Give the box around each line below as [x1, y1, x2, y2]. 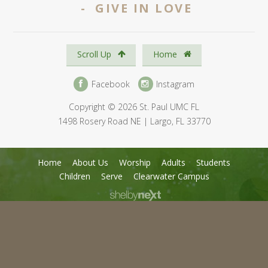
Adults [162, 156, 185, 168]
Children [59, 170, 90, 182]
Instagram [154, 78, 195, 90]
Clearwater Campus [133, 170, 209, 182]
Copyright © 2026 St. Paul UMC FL [69, 100, 199, 112]
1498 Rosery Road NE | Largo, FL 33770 [57, 115, 211, 127]
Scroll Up [77, 48, 114, 60]
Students [196, 156, 230, 168]
